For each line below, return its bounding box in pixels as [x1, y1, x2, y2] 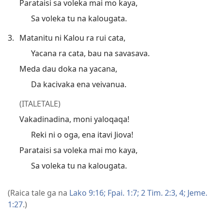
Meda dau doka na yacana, [19, 63, 117, 74]
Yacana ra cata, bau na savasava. [31, 47, 150, 59]
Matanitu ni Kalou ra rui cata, [19, 32, 125, 43]
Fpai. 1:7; [106, 187, 139, 198]
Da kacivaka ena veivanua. [31, 78, 126, 90]
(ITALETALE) [19, 98, 61, 109]
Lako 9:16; [69, 187, 106, 198]
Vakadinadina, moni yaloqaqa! [19, 113, 129, 124]
